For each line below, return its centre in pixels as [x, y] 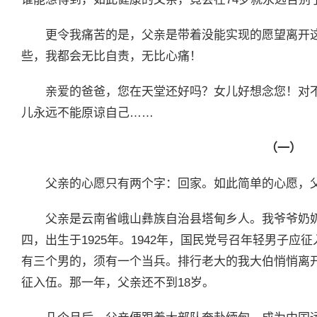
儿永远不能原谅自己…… [87, 113]
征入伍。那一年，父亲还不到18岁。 [118, 282]
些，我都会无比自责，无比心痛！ [111, 56]
